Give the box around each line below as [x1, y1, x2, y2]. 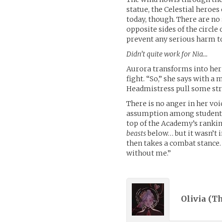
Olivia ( [181, 194, 212, 204]
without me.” [126, 148, 171, 158]
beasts [126, 128, 147, 138]
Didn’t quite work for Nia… [126, 49, 208, 58]
